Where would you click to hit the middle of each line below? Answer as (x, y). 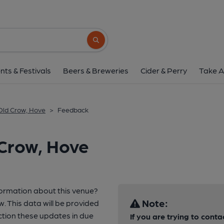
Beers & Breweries (96, 70)
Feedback (73, 109)
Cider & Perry (164, 70)
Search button (111, 44)
